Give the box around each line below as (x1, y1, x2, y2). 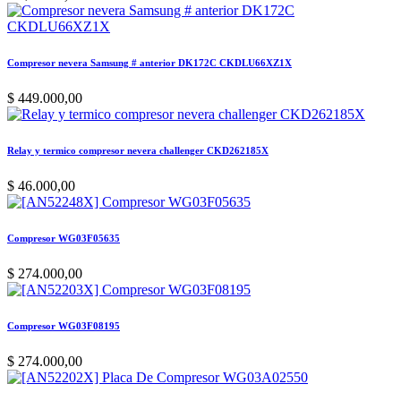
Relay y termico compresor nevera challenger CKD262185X (7, 144, 269, 156)
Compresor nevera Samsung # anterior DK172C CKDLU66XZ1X (7, 56, 292, 68)
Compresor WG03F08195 (7, 320, 120, 331)
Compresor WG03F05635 (7, 232, 120, 243)
